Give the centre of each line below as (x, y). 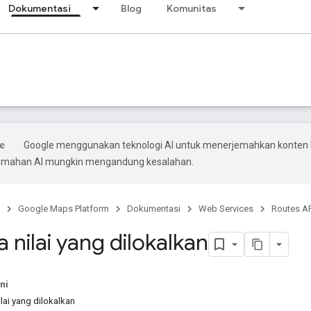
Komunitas (192, 8)
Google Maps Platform (64, 209)
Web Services (226, 209)
